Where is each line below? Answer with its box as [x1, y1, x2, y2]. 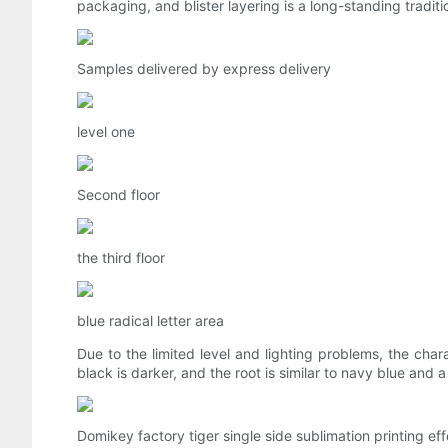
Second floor [77, 186, 160, 204]
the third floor [77, 249, 165, 267]
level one [77, 123, 135, 141]
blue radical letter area [77, 312, 224, 330]
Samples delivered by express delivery [77, 60, 331, 78]
